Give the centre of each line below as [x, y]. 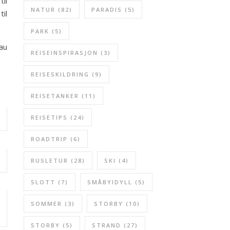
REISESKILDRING [60, 74]
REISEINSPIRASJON [64, 53]
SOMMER [46, 204]
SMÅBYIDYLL [110, 182]
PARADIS [107, 9]
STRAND [107, 225]
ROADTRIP [49, 139]
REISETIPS [49, 117]
